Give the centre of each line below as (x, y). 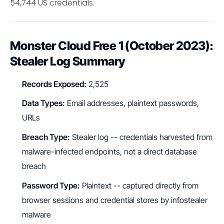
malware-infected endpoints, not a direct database (109, 151)
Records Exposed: (54, 84)
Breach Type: (46, 137)
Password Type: (51, 185)
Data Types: (43, 103)
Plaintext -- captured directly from (139, 185)
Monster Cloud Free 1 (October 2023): (112, 45)
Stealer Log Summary (68, 61)
